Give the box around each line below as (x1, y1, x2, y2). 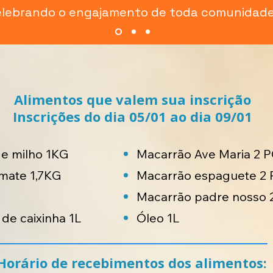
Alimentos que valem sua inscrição (14, 90, 251, 108)
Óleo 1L (136, 210, 179, 225)
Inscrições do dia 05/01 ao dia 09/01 (13, 107, 252, 126)
